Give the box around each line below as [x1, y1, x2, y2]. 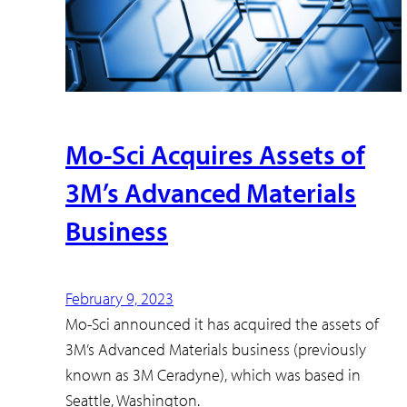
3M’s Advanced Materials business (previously [65, 338, 366, 360]
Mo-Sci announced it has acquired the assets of [65, 313, 379, 334]
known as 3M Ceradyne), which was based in [65, 363, 361, 385]
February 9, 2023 [65, 287, 174, 309]
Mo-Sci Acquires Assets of [65, 137, 365, 173]
